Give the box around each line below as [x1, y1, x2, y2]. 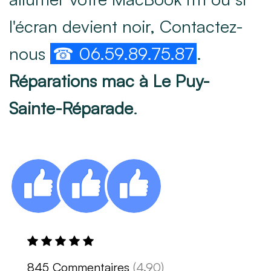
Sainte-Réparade [9, 97, 133, 119]
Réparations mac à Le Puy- [9, 70, 210, 91]
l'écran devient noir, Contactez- [9, 15, 243, 37]
